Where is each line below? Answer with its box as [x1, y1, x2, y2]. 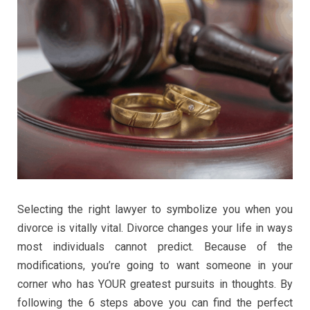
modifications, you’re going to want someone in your [17, 258, 293, 272]
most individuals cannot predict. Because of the [17, 239, 293, 253]
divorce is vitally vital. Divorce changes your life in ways [17, 221, 293, 235]
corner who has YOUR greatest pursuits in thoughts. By [17, 277, 293, 291]
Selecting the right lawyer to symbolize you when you [17, 202, 293, 216]
